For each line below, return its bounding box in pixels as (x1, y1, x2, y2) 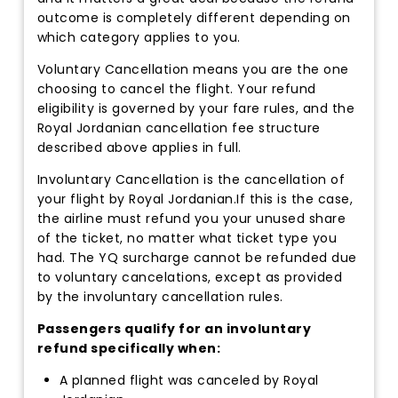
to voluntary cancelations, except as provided (36, 267, 343, 286)
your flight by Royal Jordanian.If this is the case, (36, 189, 354, 208)
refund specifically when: (36, 338, 221, 357)
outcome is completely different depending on (36, 8, 351, 27)
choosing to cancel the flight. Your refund (36, 79, 316, 98)
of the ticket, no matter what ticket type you (36, 228, 338, 247)
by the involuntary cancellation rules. (36, 287, 288, 306)
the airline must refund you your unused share (36, 209, 346, 227)
